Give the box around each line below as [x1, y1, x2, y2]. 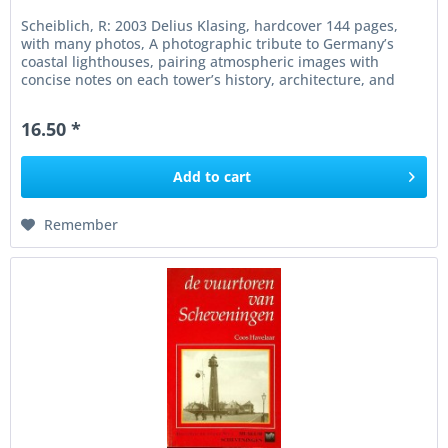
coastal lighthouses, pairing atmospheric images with [21, 51, 380, 71]
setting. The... [21, 87, 113, 107]
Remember [44, 214, 119, 234]
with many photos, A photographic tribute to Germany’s [21, 33, 395, 53]
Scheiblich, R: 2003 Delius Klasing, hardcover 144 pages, [21, 15, 399, 35]
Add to [173, 166, 221, 186]
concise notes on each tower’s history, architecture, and [21, 69, 396, 89]
